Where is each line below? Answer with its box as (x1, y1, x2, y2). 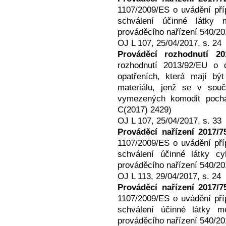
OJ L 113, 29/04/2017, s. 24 (118, 172, 221, 181)
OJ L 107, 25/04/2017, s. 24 (118, 38, 221, 48)
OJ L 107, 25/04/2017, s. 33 (118, 116, 221, 126)
